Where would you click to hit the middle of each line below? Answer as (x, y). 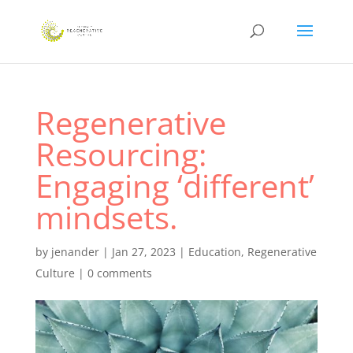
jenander (75, 252)
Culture (55, 273)
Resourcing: (121, 154)
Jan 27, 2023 (143, 252)
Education (214, 252)
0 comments (119, 273)
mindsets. (106, 217)
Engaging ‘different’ (175, 186)
